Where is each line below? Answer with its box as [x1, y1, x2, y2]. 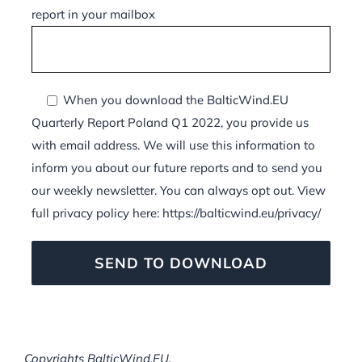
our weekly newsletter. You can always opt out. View [31, 182, 326, 198]
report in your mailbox [31, 6, 155, 22]
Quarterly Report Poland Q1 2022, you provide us [31, 114, 309, 130]
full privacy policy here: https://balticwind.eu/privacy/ [31, 204, 321, 221]
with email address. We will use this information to [31, 137, 315, 153]
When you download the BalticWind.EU [59, 91, 288, 107]
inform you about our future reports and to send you [31, 159, 322, 175]
